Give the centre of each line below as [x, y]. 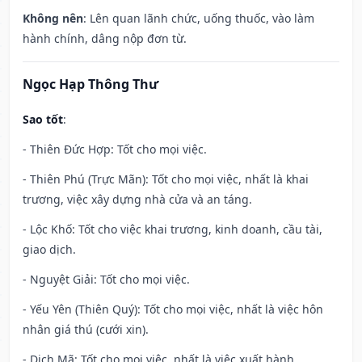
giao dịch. [49, 250]
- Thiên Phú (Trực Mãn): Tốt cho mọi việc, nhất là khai [166, 179]
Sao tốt [43, 120]
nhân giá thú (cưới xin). [86, 330]
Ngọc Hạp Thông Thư [90, 84]
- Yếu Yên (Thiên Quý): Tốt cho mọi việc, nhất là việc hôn [173, 309]
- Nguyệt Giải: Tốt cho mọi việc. [106, 280]
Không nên [53, 19]
